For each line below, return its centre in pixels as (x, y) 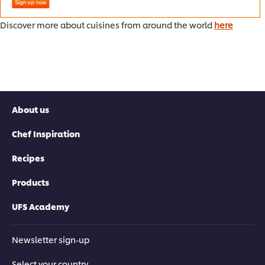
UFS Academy (41, 206)
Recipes (28, 158)
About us (30, 109)
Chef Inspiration (46, 134)
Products (30, 182)
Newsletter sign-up (51, 240)
